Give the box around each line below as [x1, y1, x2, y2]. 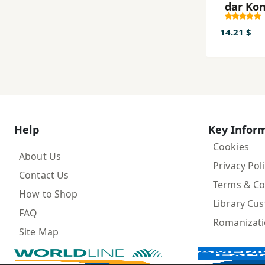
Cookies [213, 140, 249, 153]
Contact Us [19, 168, 69, 182]
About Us [19, 149, 62, 163]
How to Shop [19, 187, 78, 201]
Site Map [19, 225, 59, 238]
